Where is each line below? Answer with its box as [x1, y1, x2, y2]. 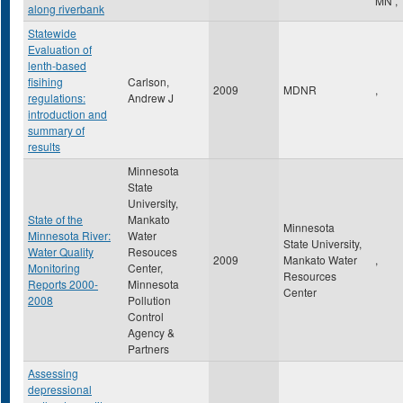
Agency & [128, 325, 175, 340]
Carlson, [128, 74, 169, 89]
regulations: [28, 90, 85, 105]
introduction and [28, 106, 107, 121]
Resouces [128, 244, 177, 259]
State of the [28, 211, 83, 227]
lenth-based [28, 58, 86, 73]
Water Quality [28, 244, 94, 259]
